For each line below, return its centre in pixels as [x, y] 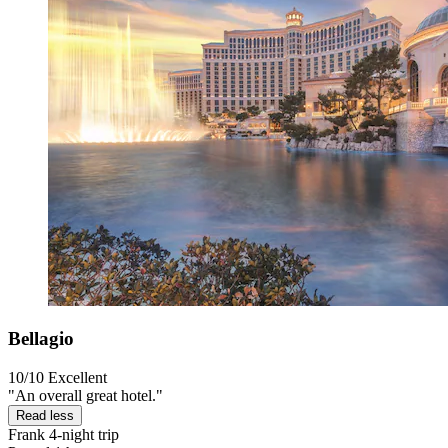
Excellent [77, 377]
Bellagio [41, 339]
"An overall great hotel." [85, 395]
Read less [45, 415]
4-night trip [82, 434]
